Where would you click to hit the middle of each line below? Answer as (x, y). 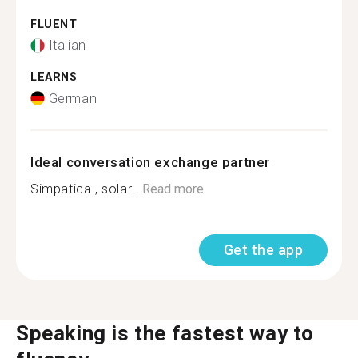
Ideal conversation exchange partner (150, 162)
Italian (67, 45)
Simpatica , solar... (86, 189)
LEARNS (54, 77)
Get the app (263, 249)
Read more (173, 189)
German (73, 98)
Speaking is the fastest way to (165, 333)
